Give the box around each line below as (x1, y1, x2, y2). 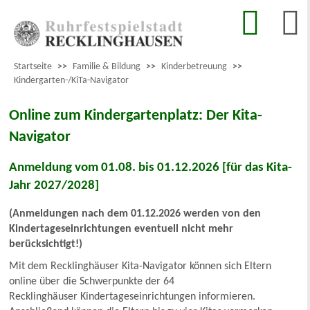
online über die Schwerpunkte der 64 (9, 275, 175, 287)
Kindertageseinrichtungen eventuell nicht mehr (9, 223, 234, 235)
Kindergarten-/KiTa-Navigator (14, 75, 129, 86)
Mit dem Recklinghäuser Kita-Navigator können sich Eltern (9, 260, 272, 272)
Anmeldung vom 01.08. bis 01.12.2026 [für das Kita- (9, 161, 293, 174)
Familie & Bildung (73, 62, 140, 73)
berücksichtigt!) (9, 238, 83, 250)
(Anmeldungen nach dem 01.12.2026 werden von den (9, 208, 262, 219)
